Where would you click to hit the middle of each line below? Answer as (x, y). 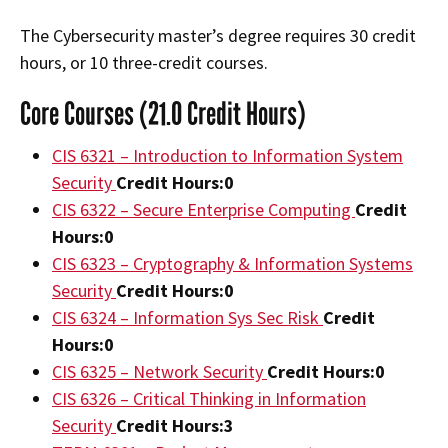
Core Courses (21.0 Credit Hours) (163, 115)
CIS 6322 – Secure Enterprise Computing (203, 210)
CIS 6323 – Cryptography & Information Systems (232, 264)
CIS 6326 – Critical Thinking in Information (209, 399)
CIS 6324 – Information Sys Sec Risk (187, 318)
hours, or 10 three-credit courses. (144, 63)
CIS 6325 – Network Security (159, 372)
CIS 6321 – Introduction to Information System (227, 156)
